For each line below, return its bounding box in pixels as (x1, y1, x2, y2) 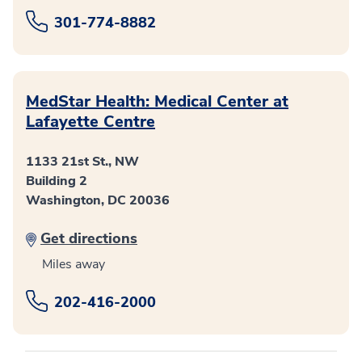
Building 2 (26, 172, 87, 190)
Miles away (42, 255, 105, 273)
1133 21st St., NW (26, 153, 139, 170)
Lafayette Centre (26, 111, 155, 133)
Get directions (40, 229, 137, 248)
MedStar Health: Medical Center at (26, 90, 288, 112)
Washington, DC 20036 (26, 192, 170, 209)
